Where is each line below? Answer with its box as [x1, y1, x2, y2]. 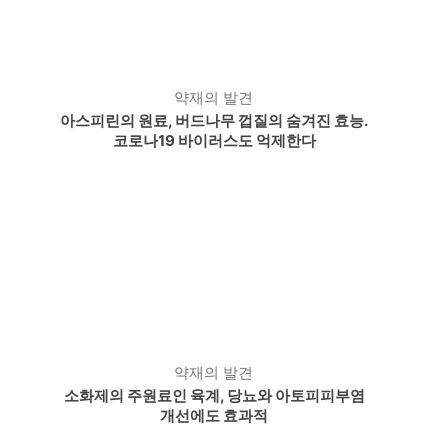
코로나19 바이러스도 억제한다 [112, 131, 316, 150]
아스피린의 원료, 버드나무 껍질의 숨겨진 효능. [60, 111, 368, 130]
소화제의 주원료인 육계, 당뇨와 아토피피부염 [63, 386, 365, 405]
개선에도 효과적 [160, 406, 268, 425]
